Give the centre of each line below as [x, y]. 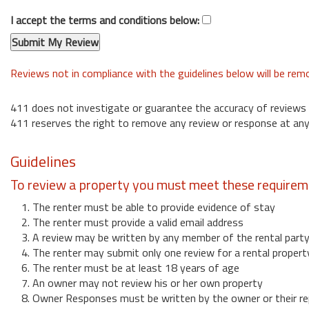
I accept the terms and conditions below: [106, 20]
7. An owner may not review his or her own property [137, 283]
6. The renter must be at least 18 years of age [125, 268]
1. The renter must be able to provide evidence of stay [143, 207]
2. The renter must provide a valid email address [127, 222]
